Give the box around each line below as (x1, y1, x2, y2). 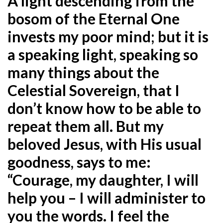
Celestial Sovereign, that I (7, 81, 180, 99)
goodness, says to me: (7, 152, 151, 171)
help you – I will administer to (7, 188, 206, 207)
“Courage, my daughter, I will (7, 170, 199, 189)
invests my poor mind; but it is (7, 27, 209, 45)
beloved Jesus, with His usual (7, 134, 202, 153)
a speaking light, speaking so (7, 45, 198, 63)
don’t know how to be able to (7, 99, 201, 117)
